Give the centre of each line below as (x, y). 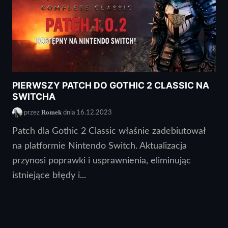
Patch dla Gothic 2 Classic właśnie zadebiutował (109, 131)
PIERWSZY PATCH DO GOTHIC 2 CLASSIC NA (111, 85)
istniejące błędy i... (49, 176)
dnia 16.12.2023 (87, 113)
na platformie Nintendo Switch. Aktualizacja (99, 146)
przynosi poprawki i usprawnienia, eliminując (102, 161)
